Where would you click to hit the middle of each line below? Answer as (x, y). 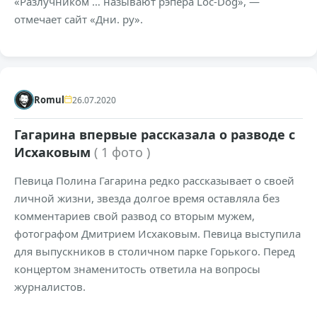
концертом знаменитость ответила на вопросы (137, 269)
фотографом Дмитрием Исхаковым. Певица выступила (157, 234)
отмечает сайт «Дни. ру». (79, 19)
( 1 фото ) (122, 152)
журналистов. (50, 287)
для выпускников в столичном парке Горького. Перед (155, 252)
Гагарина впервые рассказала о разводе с (155, 135)
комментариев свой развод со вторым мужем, (134, 216)
